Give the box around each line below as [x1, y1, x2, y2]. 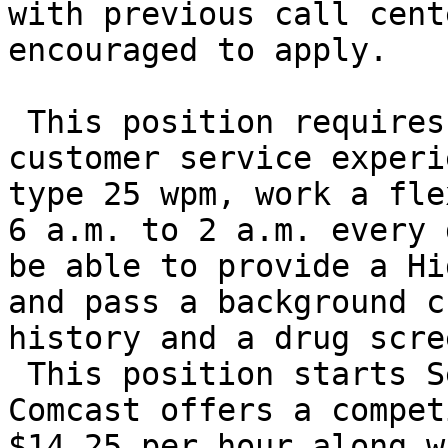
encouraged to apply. [8, 32, 388, 69]
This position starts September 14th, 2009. [8, 356, 27, 393]
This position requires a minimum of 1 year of [8, 104, 27, 141]
